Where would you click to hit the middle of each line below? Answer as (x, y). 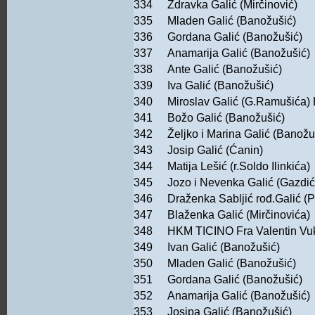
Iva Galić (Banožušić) (220, 86)
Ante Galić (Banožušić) (225, 70)
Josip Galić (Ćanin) (215, 150)
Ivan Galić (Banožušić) (224, 247)
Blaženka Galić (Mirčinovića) (239, 215)
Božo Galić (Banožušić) (226, 118)
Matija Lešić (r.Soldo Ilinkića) (239, 167)
